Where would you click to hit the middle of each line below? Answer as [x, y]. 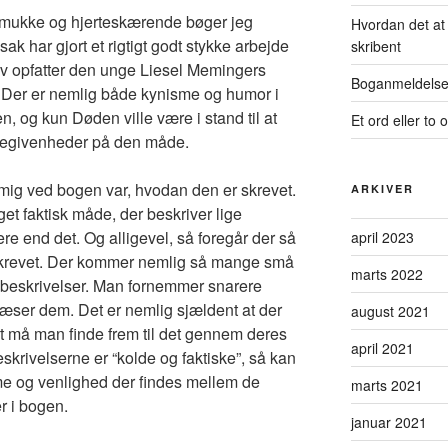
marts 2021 [386, 384]
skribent [375, 45]
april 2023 [382, 236]
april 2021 [382, 347]
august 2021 [390, 310]
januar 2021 [388, 421]
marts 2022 [386, 273]
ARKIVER [382, 188]
